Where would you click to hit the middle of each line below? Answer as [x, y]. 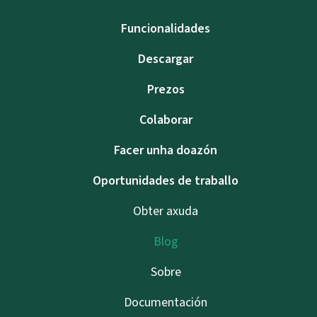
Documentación [166, 302]
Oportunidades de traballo [166, 180]
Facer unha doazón [166, 150]
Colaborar [166, 119]
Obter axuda [166, 211]
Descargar [166, 58]
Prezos [166, 89]
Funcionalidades [166, 28]
